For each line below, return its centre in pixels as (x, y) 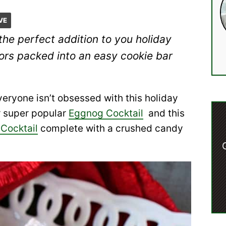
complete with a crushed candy (110, 128)
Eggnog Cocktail (106, 113)
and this (164, 113)
